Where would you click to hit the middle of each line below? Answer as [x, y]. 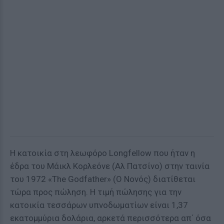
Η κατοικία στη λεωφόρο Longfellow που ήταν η [102, 153]
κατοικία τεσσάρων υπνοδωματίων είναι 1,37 [99, 205]
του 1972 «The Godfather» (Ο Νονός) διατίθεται [103, 179]
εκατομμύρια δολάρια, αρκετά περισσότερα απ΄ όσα [110, 218]
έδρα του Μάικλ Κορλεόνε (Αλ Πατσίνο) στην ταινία [110, 166]
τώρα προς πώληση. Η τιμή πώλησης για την [96, 192]
